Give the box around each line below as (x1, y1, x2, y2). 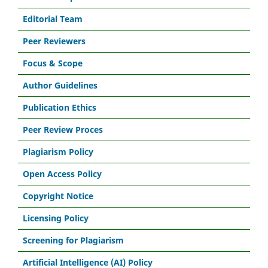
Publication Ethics (23, 101, 96, 113)
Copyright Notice (23, 190, 93, 202)
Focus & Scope (23, 57, 83, 69)
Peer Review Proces (23, 123, 103, 135)
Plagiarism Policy (23, 145, 93, 157)
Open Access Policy (23, 167, 102, 179)
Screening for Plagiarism (23, 234, 124, 246)
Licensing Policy (23, 212, 89, 224)
